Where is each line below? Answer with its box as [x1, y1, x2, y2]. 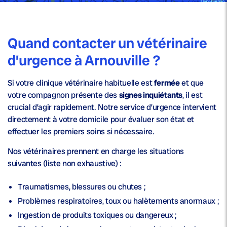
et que [179, 78, 204, 89]
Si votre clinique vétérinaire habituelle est [8, 78, 154, 89]
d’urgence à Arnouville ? [8, 51, 160, 70]
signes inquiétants [119, 90, 183, 101]
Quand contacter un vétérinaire [8, 34, 207, 53]
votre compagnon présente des [8, 90, 119, 101]
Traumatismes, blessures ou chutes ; [18, 181, 146, 193]
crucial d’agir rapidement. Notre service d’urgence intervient [8, 102, 217, 113]
